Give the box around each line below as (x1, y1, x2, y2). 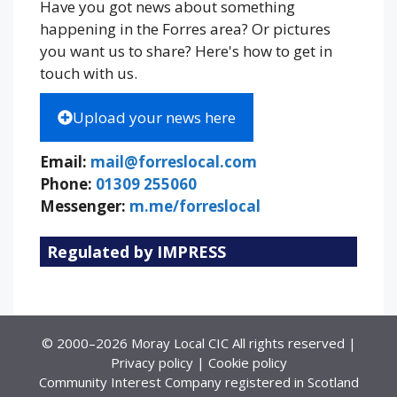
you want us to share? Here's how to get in (40, 41, 332, 62)
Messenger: (40, 196, 129, 217)
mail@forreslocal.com (90, 152, 257, 173)
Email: (40, 152, 90, 173)
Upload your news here (73, 107, 236, 128)
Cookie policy (207, 354, 287, 372)
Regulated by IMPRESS (47, 241, 226, 263)
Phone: (40, 174, 96, 195)
